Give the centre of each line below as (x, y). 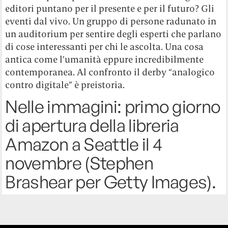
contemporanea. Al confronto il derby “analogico (110, 72)
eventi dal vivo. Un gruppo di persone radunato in (111, 21)
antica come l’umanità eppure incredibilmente (105, 59)
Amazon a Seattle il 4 (84, 144)
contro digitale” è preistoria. (65, 84)
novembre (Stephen (79, 163)
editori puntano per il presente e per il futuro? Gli (110, 8)
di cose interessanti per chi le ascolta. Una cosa (105, 46)
